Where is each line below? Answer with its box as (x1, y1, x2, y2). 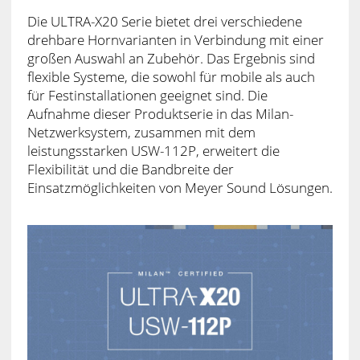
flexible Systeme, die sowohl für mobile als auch (27, 67, 315, 86)
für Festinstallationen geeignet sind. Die (27, 85, 268, 104)
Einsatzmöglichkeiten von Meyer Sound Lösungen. (27, 178, 333, 197)
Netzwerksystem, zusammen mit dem (27, 122, 256, 141)
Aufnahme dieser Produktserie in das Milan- (27, 104, 293, 123)
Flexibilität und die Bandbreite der (27, 159, 234, 178)
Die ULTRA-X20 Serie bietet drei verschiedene (27, 11, 302, 31)
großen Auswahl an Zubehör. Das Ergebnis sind (27, 48, 315, 67)
